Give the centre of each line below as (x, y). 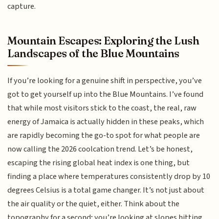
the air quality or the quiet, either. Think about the (94, 204)
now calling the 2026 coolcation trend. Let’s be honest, (100, 149)
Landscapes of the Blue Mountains (94, 53)
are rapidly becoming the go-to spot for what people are (104, 135)
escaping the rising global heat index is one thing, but (99, 163)
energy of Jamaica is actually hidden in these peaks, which (106, 121)
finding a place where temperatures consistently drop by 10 (109, 176)
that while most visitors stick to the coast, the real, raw (102, 108)
